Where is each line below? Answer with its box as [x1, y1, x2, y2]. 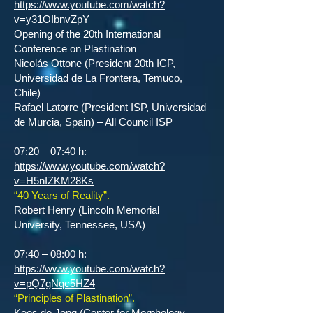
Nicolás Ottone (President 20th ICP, [14, 57, 175, 69]
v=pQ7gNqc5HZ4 [14, 277, 95, 289]
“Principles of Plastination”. [14, 292, 135, 304]
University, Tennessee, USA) [14, 219, 145, 231]
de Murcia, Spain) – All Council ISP [14, 116, 173, 128]
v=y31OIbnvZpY [14, 13, 89, 25]
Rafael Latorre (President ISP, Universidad [14, 101, 206, 113]
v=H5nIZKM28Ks [14, 175, 94, 187]
